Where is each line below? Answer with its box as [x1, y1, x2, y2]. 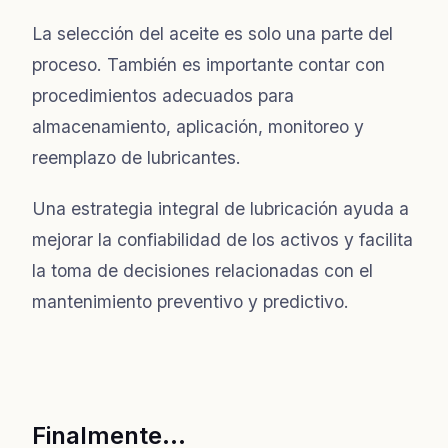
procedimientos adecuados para [32, 84, 294, 106]
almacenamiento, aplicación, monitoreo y [32, 115, 364, 137]
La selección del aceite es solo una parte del [32, 22, 393, 44]
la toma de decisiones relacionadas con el [32, 259, 373, 281]
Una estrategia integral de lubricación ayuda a [32, 197, 409, 219]
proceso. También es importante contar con [32, 53, 385, 75]
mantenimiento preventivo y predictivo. [32, 290, 349, 312]
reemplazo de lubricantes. [32, 146, 241, 168]
